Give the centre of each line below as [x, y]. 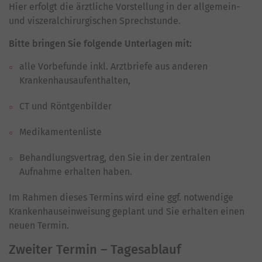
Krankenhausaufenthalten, [75, 80]
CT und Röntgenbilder [65, 106]
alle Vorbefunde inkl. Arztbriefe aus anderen [113, 66]
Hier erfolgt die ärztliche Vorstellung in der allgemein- [124, 7]
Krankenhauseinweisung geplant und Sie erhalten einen [127, 211]
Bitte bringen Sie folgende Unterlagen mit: [100, 44]
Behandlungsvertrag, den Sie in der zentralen [115, 158]
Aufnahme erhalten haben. [76, 172]
